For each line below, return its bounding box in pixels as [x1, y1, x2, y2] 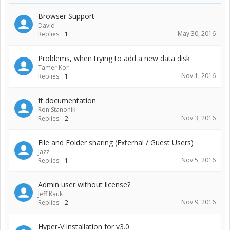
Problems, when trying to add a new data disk [38, 53, 190, 63]
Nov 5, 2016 [181, 156, 216, 164]
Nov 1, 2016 [181, 71, 216, 80]
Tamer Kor [38, 63, 69, 72]
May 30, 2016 [178, 29, 216, 38]
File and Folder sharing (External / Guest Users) [38, 138, 194, 147]
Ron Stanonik [38, 105, 75, 114]
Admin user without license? [38, 180, 130, 189]
